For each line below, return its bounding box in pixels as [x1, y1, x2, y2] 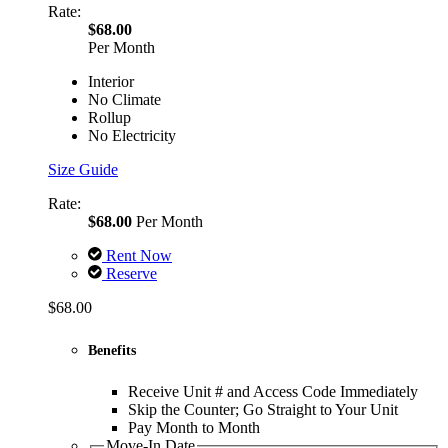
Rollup [88, 109, 131, 127]
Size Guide [48, 161, 118, 179]
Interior [88, 73, 134, 91]
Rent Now [102, 247, 172, 265]
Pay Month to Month [128, 419, 260, 437]
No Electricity [88, 127, 176, 145]
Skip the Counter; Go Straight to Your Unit [128, 401, 398, 419]
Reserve [102, 265, 157, 283]
